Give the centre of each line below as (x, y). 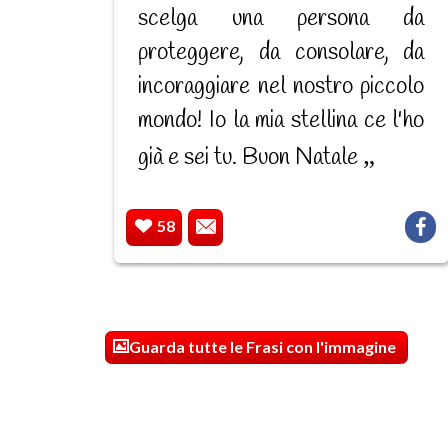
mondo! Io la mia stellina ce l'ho (281, 121)
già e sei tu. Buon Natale (251, 158)
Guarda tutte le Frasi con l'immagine (262, 347)
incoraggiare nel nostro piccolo (281, 87)
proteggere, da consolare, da (281, 53)
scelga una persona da (281, 19)
